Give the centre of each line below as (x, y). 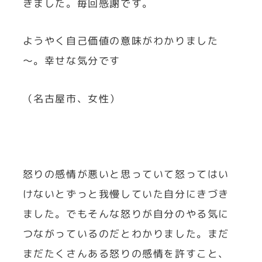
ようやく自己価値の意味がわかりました (120, 41)
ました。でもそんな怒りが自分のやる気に (126, 214)
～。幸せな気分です (71, 61)
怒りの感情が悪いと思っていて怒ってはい (126, 174)
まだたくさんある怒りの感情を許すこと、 (126, 254)
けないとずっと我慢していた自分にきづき (126, 194)
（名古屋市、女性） (71, 98)
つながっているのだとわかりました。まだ (126, 234)
